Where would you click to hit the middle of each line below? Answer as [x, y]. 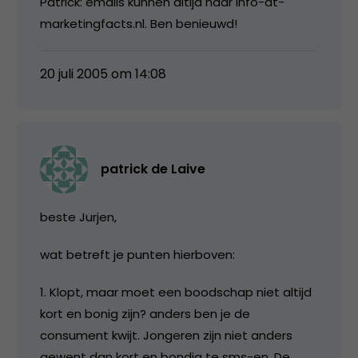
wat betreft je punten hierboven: [137, 254]
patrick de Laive [153, 169]
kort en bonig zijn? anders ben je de [145, 313]
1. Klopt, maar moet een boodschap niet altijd [176, 292]
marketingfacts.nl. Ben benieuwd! [139, 23]
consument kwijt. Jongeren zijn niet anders [166, 335]
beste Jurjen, [78, 217]
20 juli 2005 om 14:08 [103, 74]
